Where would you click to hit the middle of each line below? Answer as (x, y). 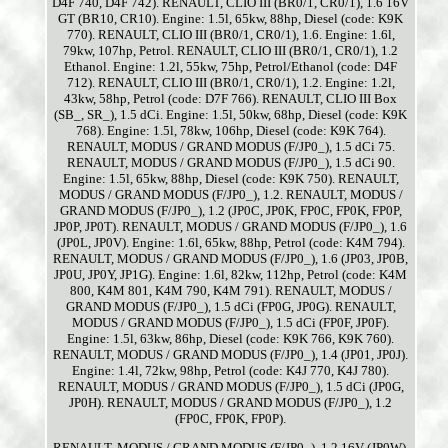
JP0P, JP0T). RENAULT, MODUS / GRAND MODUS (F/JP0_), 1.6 (231, 227)
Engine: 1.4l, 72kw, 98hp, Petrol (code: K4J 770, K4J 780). (231, 371)
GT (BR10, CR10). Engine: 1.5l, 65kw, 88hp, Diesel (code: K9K (231, 19)
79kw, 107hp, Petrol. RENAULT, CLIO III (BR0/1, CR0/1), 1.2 (231, 51)
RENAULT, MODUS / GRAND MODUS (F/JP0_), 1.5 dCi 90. (230, 163)
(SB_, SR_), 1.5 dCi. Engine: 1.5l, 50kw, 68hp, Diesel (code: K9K (231, 115)
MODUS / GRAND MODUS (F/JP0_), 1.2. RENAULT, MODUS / (230, 195)
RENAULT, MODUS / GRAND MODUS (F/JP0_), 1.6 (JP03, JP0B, (231, 259)
